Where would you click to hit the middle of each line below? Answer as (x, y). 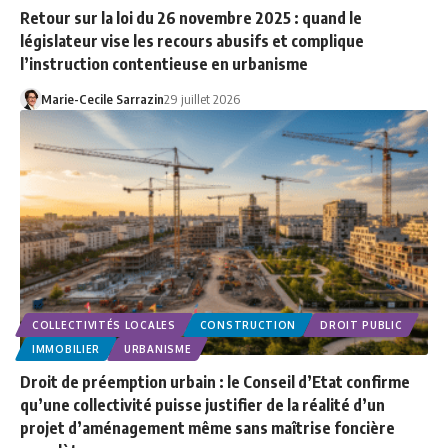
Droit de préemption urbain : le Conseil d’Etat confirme (215, 381)
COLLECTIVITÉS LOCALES (104, 324)
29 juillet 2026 (201, 98)
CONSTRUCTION (248, 324)
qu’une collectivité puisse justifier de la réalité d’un (202, 404)
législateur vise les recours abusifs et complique (192, 40)
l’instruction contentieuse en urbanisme (164, 63)
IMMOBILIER (66, 348)
